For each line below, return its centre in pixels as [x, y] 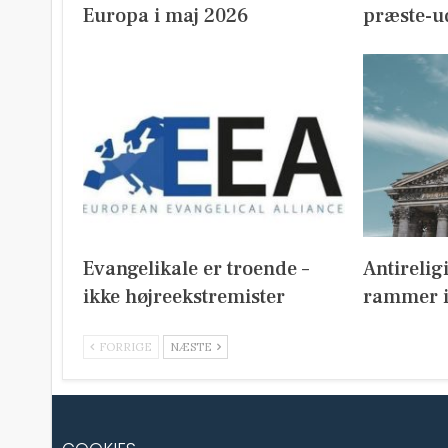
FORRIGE [124, 347]
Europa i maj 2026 [166, 15]
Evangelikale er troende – [196, 269]
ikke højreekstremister [184, 297]
